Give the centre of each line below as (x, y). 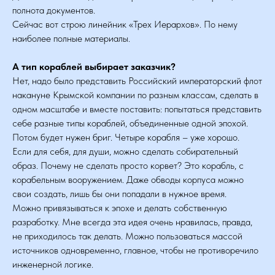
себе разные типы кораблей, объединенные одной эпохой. (130, 123)
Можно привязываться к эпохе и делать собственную (120, 208)
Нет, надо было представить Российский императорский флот (137, 81)
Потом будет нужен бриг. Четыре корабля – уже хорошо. (126, 137)
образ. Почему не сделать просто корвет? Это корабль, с (128, 165)
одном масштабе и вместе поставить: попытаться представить (137, 109)
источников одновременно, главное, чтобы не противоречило (135, 250)
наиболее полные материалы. (71, 38)
